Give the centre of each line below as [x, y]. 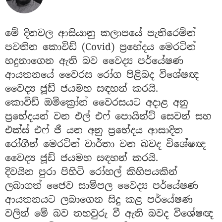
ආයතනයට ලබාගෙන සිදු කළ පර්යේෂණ [99, 199]
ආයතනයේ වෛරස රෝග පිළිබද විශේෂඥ [102, 74]
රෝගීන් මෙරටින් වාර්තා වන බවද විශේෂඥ [105, 144]
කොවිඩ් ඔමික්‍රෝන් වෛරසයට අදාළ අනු [97, 102]
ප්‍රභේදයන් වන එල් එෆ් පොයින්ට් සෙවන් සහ [108, 116]
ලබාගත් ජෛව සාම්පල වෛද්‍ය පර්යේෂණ [102, 185]
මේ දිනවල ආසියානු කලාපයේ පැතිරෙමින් [100, 33]
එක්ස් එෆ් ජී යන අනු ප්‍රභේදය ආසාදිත [94, 130]
